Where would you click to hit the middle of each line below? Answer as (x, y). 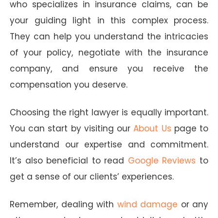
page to (190, 128)
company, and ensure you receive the (109, 68)
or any (193, 204)
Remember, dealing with (64, 204)
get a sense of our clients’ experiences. (92, 176)
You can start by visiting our (72, 128)
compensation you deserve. (69, 84)
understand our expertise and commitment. (109, 144)
